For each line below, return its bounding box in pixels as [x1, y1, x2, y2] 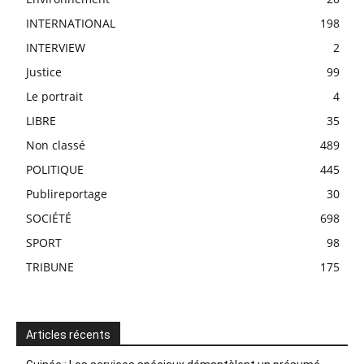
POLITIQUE [26, 161, 84, 177]
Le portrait [26, 88, 83, 104]
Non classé [26, 136, 85, 153]
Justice [26, 63, 62, 80]
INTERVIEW [26, 39, 85, 55]
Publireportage [26, 185, 107, 201]
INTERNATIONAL [26, 15, 115, 31]
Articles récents [26, 327, 110, 341]
